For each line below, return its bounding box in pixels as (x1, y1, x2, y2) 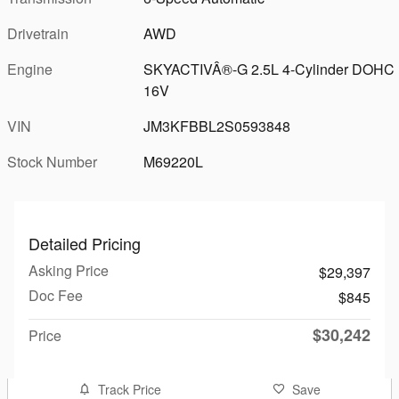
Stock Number (7, 151, 97, 172)
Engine (7, 59, 53, 79)
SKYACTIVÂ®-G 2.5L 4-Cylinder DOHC (143, 59, 395, 79)
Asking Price (28, 260, 109, 281)
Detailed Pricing (28, 232, 141, 255)
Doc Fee (28, 285, 83, 305)
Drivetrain (7, 23, 69, 44)
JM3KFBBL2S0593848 (143, 116, 291, 136)
